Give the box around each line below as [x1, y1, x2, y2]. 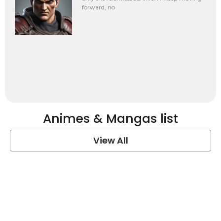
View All [93, 134, 128, 147]
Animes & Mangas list [43, 110, 178, 127]
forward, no [82, 3, 115, 11]
